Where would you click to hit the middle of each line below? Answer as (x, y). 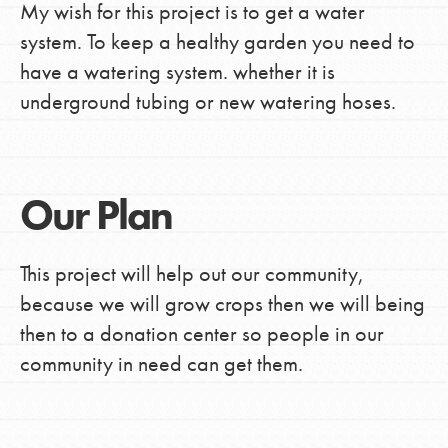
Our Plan (95, 214)
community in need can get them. (161, 363)
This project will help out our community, (191, 273)
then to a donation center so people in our (201, 333)
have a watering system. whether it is (177, 71)
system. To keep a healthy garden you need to (217, 41)
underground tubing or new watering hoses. (207, 101)
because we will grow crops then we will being (222, 303)
